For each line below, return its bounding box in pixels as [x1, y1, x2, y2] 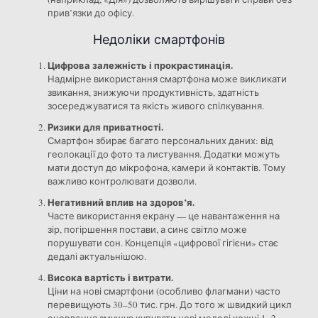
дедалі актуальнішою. [47, 250, 146, 263]
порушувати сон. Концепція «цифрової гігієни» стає [47, 236, 278, 250]
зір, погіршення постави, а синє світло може [47, 223, 247, 236]
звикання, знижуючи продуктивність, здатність [47, 86, 259, 99]
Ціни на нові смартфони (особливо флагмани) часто [47, 285, 280, 298]
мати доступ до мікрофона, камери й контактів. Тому [47, 161, 285, 175]
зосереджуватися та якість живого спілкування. [47, 99, 264, 113]
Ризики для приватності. [47, 120, 163, 134]
